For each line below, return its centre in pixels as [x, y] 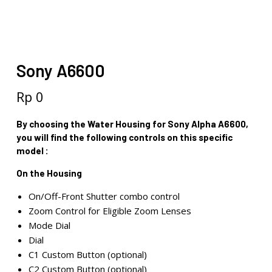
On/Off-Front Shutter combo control [104, 196]
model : [32, 151]
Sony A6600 [60, 70]
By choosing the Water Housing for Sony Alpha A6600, [132, 124]
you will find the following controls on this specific [124, 137]
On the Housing [49, 173]
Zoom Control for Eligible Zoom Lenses [110, 211]
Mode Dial [49, 225]
